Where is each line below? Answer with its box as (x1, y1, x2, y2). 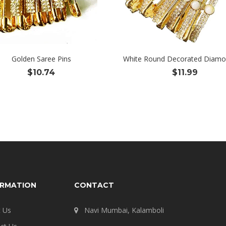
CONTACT (74, 181, 114, 190)
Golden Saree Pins (11, 54, 71, 64)
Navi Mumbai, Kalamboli (84, 205, 164, 215)
